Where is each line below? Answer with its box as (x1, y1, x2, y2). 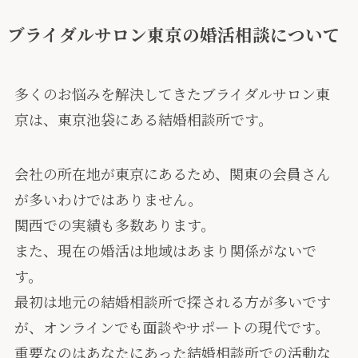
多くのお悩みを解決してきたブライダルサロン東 (14, 83, 330, 105)
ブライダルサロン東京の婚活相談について (6, 22, 340, 47)
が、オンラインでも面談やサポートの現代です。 (14, 316, 329, 338)
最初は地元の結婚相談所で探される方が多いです (14, 291, 331, 312)
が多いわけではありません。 (14, 189, 202, 210)
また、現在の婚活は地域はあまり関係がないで (14, 240, 316, 261)
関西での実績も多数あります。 (14, 214, 215, 236)
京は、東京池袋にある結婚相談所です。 (14, 109, 272, 130)
